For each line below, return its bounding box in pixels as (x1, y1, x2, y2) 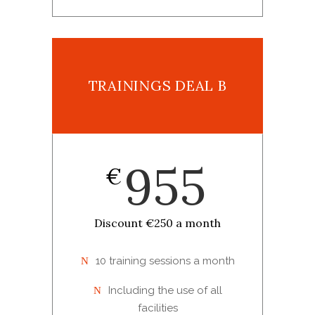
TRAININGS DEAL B (88, 77, 227, 95)
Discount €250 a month (94, 216, 221, 231)
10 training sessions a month (95, 255, 235, 268)
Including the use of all (108, 284, 222, 297)
